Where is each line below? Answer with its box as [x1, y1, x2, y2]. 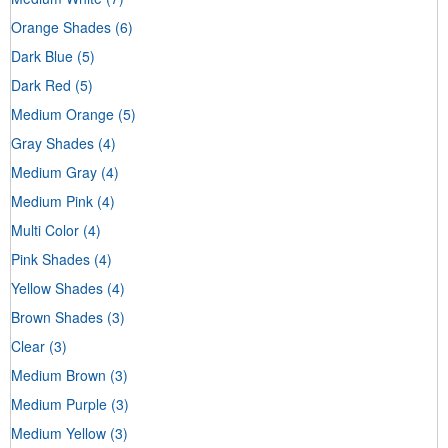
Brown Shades [11, 306, 103, 327]
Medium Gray [11, 161, 97, 182]
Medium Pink [11, 190, 93, 211]
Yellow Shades [11, 277, 103, 298]
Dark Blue [11, 45, 73, 66]
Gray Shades [11, 132, 94, 153]
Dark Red [11, 74, 71, 95]
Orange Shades [11, 16, 111, 37]
